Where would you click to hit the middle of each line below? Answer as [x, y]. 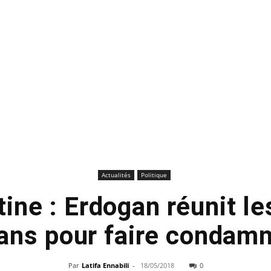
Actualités [116, 175]
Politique [154, 175]
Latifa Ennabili [105, 265]
